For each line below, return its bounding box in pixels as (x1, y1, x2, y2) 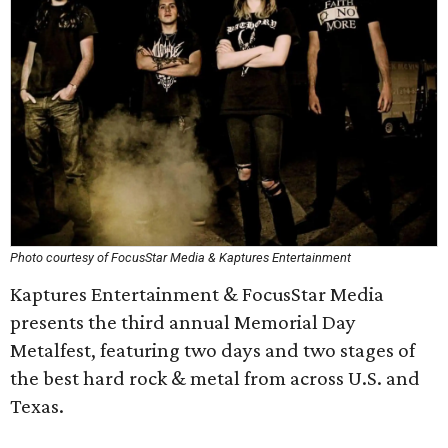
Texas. (10, 394, 64, 418)
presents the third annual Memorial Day (10, 310, 356, 334)
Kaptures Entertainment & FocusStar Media (10, 282, 384, 306)
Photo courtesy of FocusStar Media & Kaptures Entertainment (10, 250, 351, 265)
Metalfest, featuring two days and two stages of (10, 338, 415, 362)
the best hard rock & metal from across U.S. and (10, 366, 420, 390)
